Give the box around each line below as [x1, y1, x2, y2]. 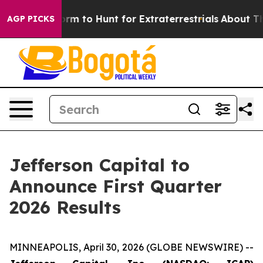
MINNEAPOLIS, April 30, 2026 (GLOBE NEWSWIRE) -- [9, 241, 254, 253]
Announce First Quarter [9, 175, 222, 197]
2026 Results [9, 196, 121, 218]
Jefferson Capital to [9, 154, 190, 176]
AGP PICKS [7, 14, 55, 24]
